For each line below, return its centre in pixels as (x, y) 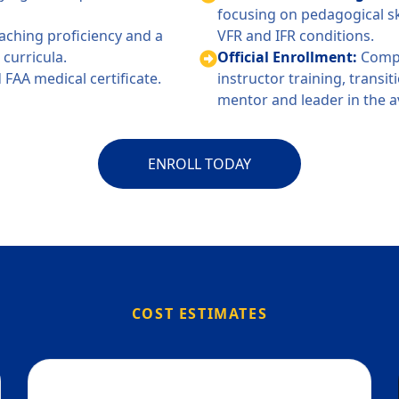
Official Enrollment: (289, 57)
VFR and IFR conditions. (296, 36)
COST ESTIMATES (199, 313)
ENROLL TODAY (199, 164)
